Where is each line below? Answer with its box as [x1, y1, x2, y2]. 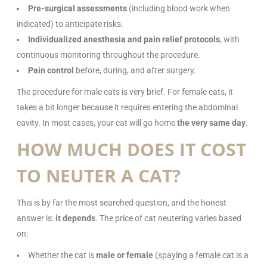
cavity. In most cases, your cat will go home [17, 117, 177, 128]
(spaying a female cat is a [153, 250, 249, 260]
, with [220, 34, 240, 44]
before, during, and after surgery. [74, 65, 196, 75]
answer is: [17, 213, 55, 223]
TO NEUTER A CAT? [17, 163, 181, 188]
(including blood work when [127, 3, 230, 13]
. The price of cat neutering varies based [95, 213, 241, 223]
